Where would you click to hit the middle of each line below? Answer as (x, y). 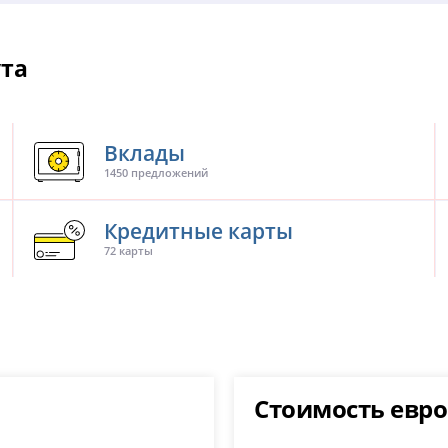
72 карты (129, 251)
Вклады (145, 153)
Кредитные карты (199, 231)
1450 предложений (156, 173)
